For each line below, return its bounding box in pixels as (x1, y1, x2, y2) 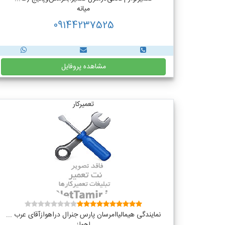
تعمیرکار (73, 98, 94, 110)
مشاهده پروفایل (61, 61, 106, 73)
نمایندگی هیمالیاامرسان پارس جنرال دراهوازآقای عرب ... (6, 209, 161, 221)
